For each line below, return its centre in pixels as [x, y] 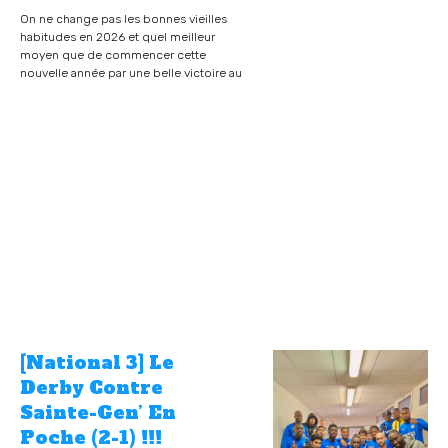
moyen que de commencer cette [113, 55]
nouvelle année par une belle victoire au [131, 73]
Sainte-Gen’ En [98, 413]
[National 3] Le [97, 363]
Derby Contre [91, 388]
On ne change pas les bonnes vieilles [123, 19]
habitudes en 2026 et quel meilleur [117, 37]
